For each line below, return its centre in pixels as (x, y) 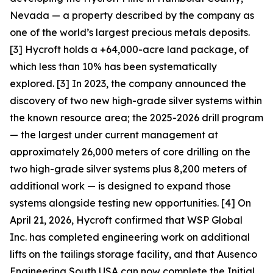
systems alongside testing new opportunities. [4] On (130, 203)
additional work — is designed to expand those (120, 186)
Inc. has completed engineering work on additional (130, 237)
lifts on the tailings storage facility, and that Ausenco (133, 254)
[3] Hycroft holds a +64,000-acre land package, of (129, 49)
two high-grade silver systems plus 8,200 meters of (128, 169)
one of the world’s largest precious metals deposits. (130, 32)
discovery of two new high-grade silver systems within (136, 101)
